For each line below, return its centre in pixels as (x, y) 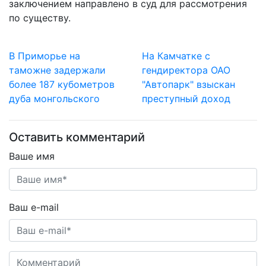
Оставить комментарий (77, 137)
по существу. (40, 18)
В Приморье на (45, 56)
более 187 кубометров (62, 84)
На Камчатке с (176, 56)
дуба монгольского (54, 99)
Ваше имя (32, 156)
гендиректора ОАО (186, 70)
